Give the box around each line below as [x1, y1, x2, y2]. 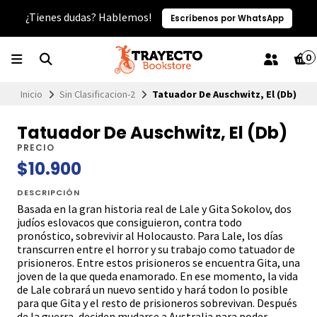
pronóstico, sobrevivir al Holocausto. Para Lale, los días [17, 229, 283, 243]
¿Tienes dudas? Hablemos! [25, 10, 154, 24]
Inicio [21, 87, 42, 100]
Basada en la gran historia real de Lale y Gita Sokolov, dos [17, 202, 292, 217]
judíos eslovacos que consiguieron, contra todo [17, 215, 242, 230]
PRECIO [17, 142, 54, 154]
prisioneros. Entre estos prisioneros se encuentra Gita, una [17, 255, 300, 270]
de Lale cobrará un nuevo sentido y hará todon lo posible [17, 282, 288, 297]
